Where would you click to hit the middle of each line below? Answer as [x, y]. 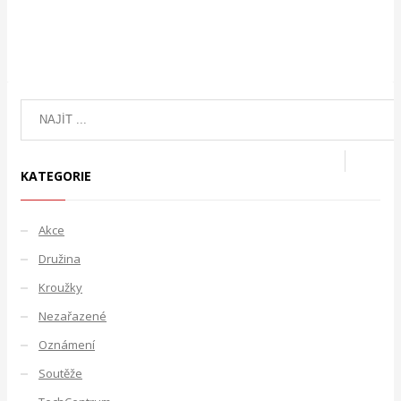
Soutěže [60, 373]
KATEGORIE [56, 175]
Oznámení [67, 344]
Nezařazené [73, 316]
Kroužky [60, 287]
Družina [60, 258]
